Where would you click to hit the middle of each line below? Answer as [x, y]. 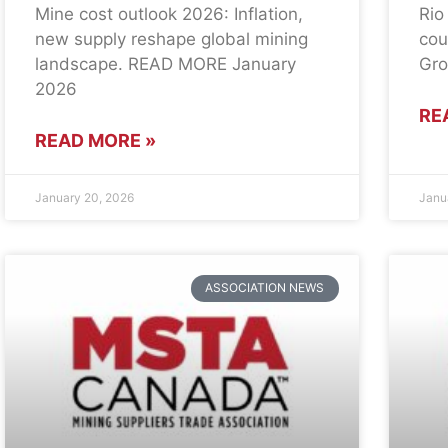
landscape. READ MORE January [166, 64]
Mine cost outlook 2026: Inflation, [169, 14]
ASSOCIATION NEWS [265, 288]
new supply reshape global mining [172, 39]
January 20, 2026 [85, 198]
